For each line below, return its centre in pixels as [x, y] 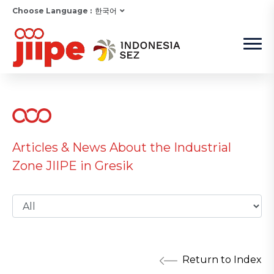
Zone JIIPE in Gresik [73, 166]
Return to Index [222, 260]
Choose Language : [52, 10]
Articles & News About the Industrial [122, 148]
